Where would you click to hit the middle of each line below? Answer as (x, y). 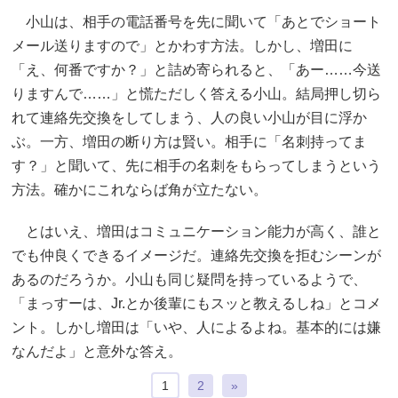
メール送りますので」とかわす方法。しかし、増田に (182, 45)
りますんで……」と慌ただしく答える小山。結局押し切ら (196, 93)
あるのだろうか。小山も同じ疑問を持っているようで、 (189, 279)
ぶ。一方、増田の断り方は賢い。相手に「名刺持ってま (189, 141)
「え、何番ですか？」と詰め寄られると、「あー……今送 (196, 69)
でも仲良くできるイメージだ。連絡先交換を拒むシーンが (196, 255)
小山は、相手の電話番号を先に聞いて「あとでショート (196, 21)
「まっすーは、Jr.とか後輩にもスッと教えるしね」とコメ (196, 303)
